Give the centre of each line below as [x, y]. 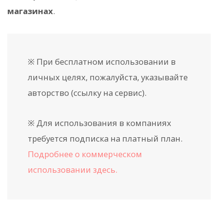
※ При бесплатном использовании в [102, 62]
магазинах [30, 11]
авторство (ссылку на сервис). [87, 93]
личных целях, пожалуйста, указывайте [108, 77]
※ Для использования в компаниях [100, 123]
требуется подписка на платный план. [105, 139]
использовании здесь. [73, 170]
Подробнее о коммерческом [85, 154]
